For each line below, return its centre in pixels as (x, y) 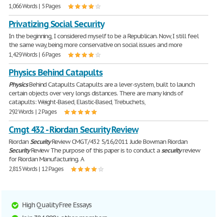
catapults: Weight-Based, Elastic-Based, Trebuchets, (77, 102)
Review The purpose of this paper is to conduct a (95, 150)
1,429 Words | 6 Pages (35, 54)
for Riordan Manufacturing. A (46, 159)
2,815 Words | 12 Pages (36, 169)
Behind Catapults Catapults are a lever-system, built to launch (111, 85)
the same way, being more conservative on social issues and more (95, 45)
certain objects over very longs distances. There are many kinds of (96, 93)
